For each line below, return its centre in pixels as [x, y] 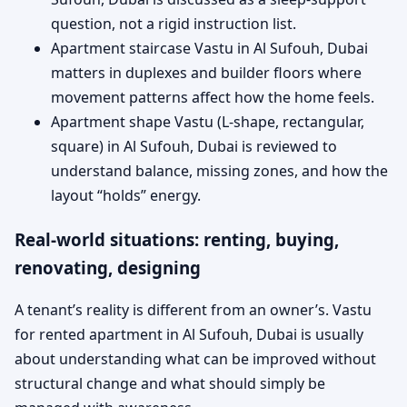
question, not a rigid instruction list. [174, 23]
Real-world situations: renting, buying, [177, 239]
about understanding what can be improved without [195, 359]
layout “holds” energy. [126, 195]
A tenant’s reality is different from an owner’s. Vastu [193, 310]
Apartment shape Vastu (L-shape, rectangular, [208, 121]
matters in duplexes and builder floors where [206, 72]
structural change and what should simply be [170, 384]
